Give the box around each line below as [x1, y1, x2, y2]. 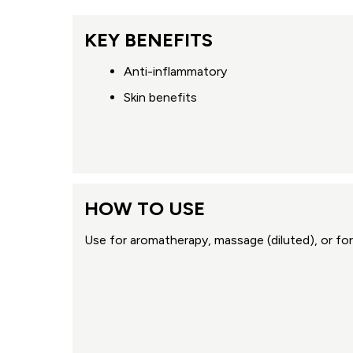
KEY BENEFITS [84, 28, 213, 51]
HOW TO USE [84, 196, 205, 220]
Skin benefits [124, 89, 197, 105]
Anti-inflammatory [124, 63, 227, 79]
